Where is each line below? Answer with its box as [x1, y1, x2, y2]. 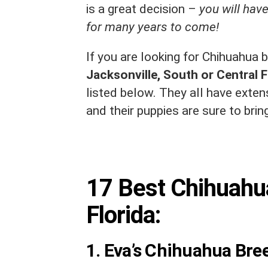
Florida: [86, 201, 166, 229]
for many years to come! [86, 20, 219, 34]
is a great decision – [86, 2, 199, 16]
